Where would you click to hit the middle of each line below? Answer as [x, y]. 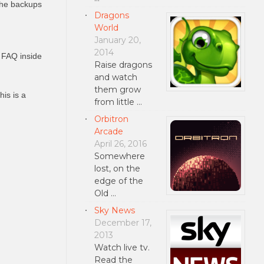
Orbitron [111, 119]
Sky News [114, 210]
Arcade [108, 131]
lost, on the [117, 168]
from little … [118, 102]
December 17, [123, 222]
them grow [117, 89]
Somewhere [119, 156]
